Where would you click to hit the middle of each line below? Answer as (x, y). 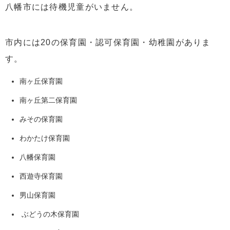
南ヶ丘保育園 (41, 81)
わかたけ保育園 (45, 138)
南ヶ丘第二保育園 (48, 100)
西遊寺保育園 (41, 176)
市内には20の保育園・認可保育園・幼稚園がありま (108, 42)
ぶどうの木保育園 (49, 214)
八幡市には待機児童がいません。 (72, 7)
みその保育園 (41, 119)
